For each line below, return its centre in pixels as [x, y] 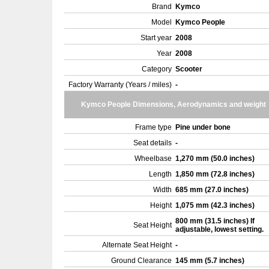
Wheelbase [153, 159]
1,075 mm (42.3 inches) [216, 205]
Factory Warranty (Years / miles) [120, 85]
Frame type [153, 127]
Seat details [153, 143]
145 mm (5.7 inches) [211, 261]
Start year [156, 38]
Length [160, 174]
